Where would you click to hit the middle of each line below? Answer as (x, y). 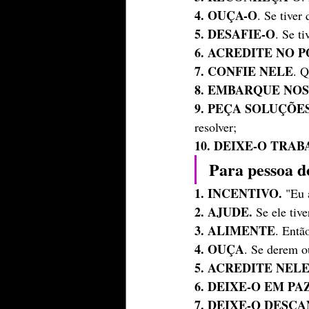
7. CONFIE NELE (244, 71)
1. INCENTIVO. (238, 193)
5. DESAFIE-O (235, 34)
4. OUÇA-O (226, 15)
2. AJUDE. (223, 212)
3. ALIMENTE (235, 230)
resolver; (216, 127)
